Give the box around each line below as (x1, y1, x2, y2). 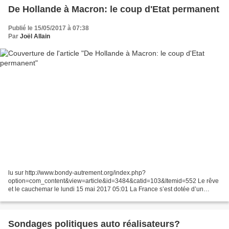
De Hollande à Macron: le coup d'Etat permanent (8, 4, 219, 14)
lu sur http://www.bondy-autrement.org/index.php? (8, 169, 146, 177)
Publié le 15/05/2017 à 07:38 (8, 24, 89, 32)
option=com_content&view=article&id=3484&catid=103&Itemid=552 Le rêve (8, 177, 219, 185)
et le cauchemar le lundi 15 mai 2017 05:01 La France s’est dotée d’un (8, 186, 203, 193)
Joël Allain (20, 32, 50, 40)
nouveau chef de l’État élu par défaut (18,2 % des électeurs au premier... (8, 194, 208, 201)
